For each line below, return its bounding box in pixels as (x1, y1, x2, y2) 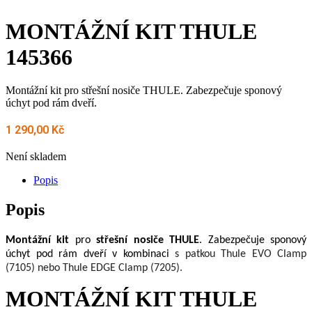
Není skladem (6, 150, 66, 162)
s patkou (169, 248, 221, 260)
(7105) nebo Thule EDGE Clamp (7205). (6, 262, 182, 274)
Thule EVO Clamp (221, 248, 306, 260)
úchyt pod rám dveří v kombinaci (6, 248, 169, 260)
